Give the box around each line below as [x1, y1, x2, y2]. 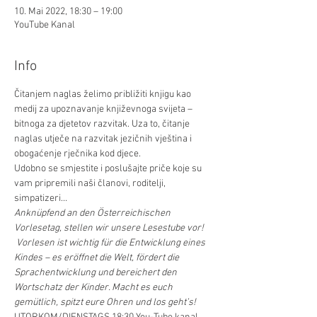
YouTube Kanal [14, 19, 75, 31]
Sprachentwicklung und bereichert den [14, 267, 179, 279]
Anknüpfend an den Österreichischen [14, 207, 173, 219]
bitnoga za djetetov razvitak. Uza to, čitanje [14, 118, 192, 130]
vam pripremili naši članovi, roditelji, [14, 178, 168, 190]
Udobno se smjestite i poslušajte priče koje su [14, 163, 204, 175]
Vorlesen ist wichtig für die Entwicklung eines [14, 237, 207, 249]
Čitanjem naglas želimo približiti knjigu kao [14, 88, 193, 100]
